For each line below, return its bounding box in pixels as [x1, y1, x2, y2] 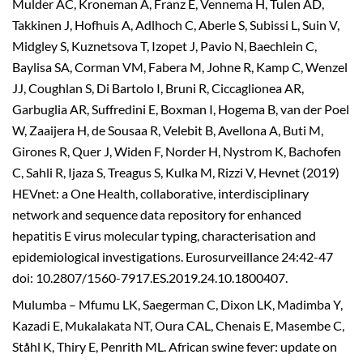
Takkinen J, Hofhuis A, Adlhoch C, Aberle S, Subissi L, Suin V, [12, 17, 340, 32]
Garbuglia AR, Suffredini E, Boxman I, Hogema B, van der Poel [12, 101, 349, 117]
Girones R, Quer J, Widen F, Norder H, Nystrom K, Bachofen [12, 143, 341, 159]
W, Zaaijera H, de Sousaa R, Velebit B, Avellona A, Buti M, [12, 122, 323, 138]
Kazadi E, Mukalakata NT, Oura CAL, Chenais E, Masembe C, [12, 318, 344, 334]
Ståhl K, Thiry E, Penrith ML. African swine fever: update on [12, 340, 337, 355]
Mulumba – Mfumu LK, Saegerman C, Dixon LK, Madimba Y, [12, 297, 343, 313]
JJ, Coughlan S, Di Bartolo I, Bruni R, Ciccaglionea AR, [12, 80, 304, 96]
